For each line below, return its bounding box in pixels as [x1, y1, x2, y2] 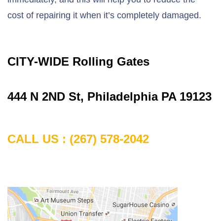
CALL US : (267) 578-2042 [7, 132, 149, 146]
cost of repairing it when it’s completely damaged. [7, 10, 201, 20]
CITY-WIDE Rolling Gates [7, 54, 149, 68]
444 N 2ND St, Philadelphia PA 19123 [7, 89, 212, 103]
